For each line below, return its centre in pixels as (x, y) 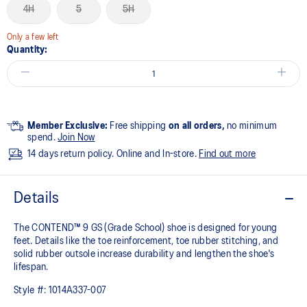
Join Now (76, 137)
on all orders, (196, 126)
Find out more (228, 154)
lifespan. (31, 267)
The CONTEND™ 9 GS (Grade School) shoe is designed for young (146, 228)
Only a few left (33, 37)
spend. (43, 137)
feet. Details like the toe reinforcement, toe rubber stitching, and (146, 241)
